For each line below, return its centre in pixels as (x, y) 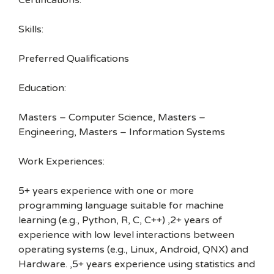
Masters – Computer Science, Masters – (112, 117)
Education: (42, 88)
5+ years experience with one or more (106, 191)
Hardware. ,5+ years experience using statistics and (137, 264)
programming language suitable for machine (121, 206)
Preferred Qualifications (74, 59)
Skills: (31, 29)
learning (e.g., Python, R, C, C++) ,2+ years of (120, 220)
